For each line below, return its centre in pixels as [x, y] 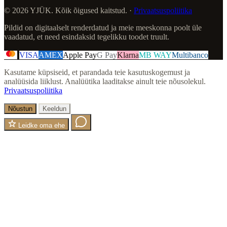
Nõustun [20, 109]
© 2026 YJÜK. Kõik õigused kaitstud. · [69, 11]
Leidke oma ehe [41, 126]
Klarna [128, 55]
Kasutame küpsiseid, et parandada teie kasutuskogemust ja [97, 72]
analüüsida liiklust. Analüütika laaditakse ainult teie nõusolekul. [105, 82]
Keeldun [54, 109]
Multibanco [190, 55]
